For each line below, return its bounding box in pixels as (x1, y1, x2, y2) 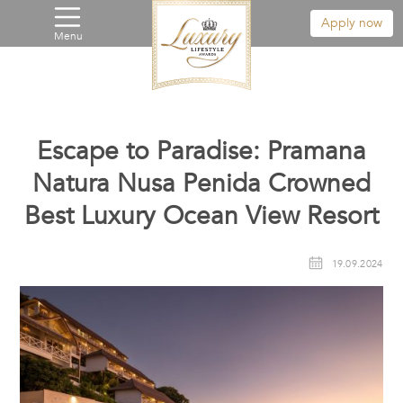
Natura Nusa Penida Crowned (32, 166, 371, 201)
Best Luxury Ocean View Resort (24, 199, 379, 233)
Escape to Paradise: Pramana (37, 134, 366, 168)
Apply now (320, 14, 382, 31)
